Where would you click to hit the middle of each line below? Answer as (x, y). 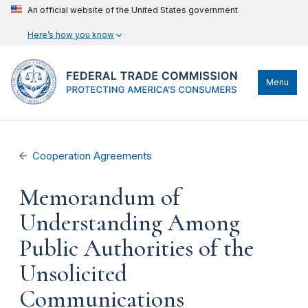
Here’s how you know (71, 35)
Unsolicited (73, 274)
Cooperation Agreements (92, 156)
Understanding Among (130, 223)
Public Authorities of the (136, 248)
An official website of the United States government (133, 10)
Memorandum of (100, 197)
